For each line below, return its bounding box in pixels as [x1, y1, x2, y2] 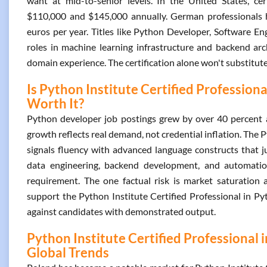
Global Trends [27, 244, 109, 260]
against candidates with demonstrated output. [27, 206, 216, 217]
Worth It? [27, 95, 84, 111]
